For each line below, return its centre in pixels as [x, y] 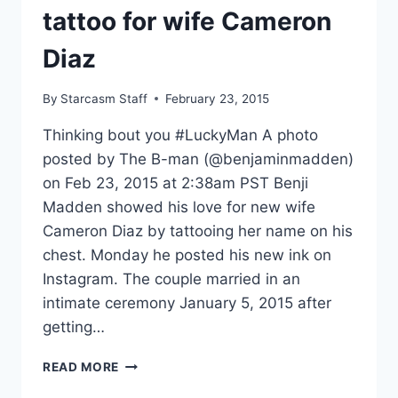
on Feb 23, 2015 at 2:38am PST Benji [175, 183]
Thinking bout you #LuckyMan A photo [180, 135]
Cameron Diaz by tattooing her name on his [198, 231]
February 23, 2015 [218, 98]
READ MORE [81, 366]
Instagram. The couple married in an [171, 279]
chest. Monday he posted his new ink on [187, 255]
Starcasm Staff [104, 98]
